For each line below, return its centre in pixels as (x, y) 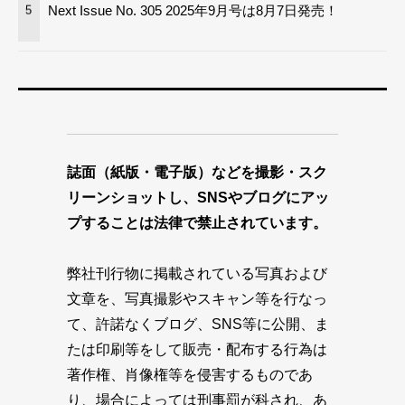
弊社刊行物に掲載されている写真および (197, 274)
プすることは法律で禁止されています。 (197, 223)
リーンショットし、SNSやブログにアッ (198, 198)
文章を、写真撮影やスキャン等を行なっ (197, 299)
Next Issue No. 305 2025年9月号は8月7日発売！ (193, 10)
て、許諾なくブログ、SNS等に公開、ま (198, 325)
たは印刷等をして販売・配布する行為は (197, 350)
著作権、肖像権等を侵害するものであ (190, 375)
